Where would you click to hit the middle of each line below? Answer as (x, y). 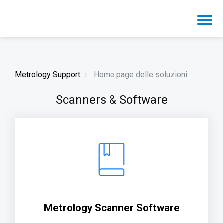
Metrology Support (48, 74)
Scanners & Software (111, 100)
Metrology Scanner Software (111, 208)
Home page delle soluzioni (139, 74)
